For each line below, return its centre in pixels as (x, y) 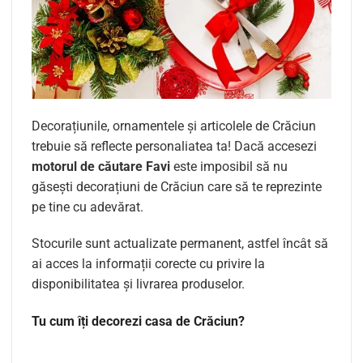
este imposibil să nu (229, 166)
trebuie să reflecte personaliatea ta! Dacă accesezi (174, 146)
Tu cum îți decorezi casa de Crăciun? (138, 322)
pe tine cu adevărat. (88, 207)
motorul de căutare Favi (101, 166)
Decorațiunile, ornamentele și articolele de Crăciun (174, 126)
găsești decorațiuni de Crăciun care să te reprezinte (177, 186)
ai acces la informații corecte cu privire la (148, 264)
